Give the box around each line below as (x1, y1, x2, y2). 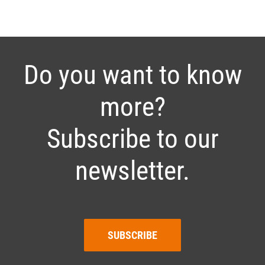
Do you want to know (23, 59, 242, 91)
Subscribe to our (46, 123, 219, 155)
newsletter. (75, 155, 190, 187)
